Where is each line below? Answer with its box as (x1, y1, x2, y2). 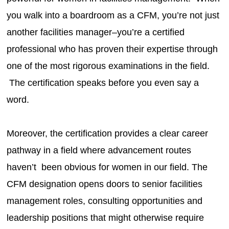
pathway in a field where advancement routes (7, 145, 192, 155)
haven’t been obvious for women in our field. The (7, 162, 208, 172)
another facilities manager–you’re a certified (7, 27, 185, 37)
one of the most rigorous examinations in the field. (7, 60, 210, 71)
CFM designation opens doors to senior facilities (7, 178, 203, 189)
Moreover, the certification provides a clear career (7, 128, 209, 139)
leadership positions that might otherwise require (7, 212, 204, 223)
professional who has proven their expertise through (7, 43, 218, 54)
